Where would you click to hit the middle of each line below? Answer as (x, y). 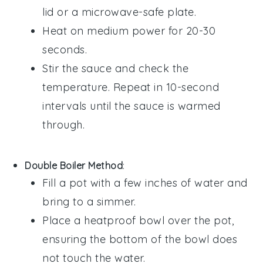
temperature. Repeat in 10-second (131, 87)
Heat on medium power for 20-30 (129, 31)
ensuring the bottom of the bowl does (140, 239)
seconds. (65, 49)
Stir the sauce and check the (116, 68)
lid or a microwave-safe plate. (119, 12)
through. (64, 124)
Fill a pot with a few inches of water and (145, 183)
